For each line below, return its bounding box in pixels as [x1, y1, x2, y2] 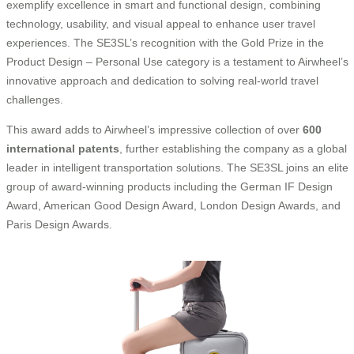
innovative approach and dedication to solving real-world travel [6, 73, 318, 87]
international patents [6, 141, 119, 155]
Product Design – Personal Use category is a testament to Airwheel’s [6, 55, 348, 68]
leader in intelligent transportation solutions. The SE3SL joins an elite [6, 160, 348, 174]
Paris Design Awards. [6, 217, 112, 231]
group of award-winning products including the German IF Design [6, 179, 333, 193]
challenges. [6, 92, 63, 106]
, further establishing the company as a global [119, 141, 347, 155]
